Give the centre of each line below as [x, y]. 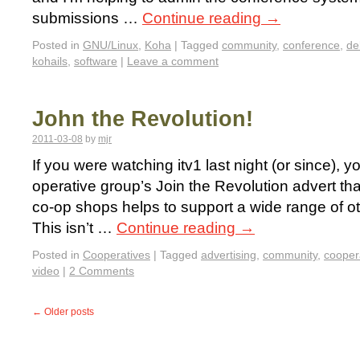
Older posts [68, 312]
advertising [229, 255]
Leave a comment [173, 61]
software [96, 61]
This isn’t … [74, 228]
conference [311, 45]
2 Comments [102, 271]
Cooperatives [117, 255]
